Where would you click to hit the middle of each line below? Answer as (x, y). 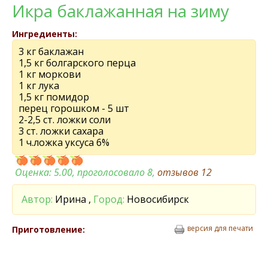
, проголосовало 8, (115, 172)
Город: (109, 199)
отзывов (179, 172)
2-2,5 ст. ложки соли (65, 120)
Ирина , (73, 199)
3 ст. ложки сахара (61, 131)
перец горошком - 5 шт (74, 108)
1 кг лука (39, 86)
